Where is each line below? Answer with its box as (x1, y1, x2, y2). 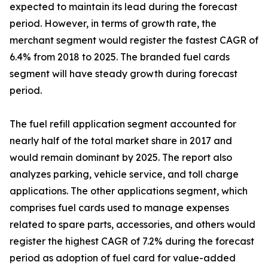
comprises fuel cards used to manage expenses (10, 202, 229, 214)
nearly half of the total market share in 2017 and (10, 135, 232, 147)
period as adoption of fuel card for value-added (10, 252, 236, 264)
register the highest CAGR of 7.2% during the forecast (10, 235, 254, 248)
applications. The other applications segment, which (10, 185, 248, 197)
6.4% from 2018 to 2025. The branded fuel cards (10, 51, 230, 63)
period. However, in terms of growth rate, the (10, 17, 217, 30)
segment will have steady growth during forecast (10, 68, 237, 80)
